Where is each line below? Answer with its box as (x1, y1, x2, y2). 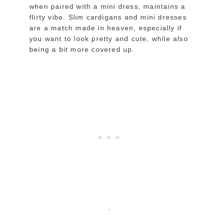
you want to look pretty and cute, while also (29, 35, 188, 43)
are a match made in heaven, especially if (29, 24, 182, 32)
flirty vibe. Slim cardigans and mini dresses (29, 13, 187, 22)
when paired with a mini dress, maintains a (29, 2, 186, 11)
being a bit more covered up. (29, 45, 135, 54)
